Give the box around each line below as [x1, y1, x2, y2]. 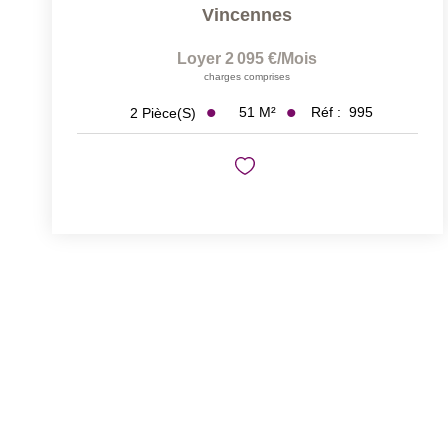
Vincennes [202, 5, 293, 25]
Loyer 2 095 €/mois [177, 50, 318, 67]
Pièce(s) [141, 104, 196, 121]
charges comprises [204, 71, 291, 82]
